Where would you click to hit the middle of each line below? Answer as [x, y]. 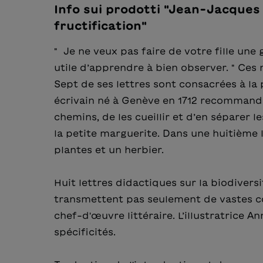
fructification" [100, 25]
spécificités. [85, 232]
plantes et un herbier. [109, 149]
